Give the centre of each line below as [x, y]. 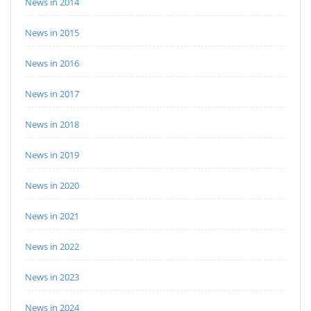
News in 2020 [52, 186]
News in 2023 [52, 277]
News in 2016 [52, 64]
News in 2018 [52, 125]
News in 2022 [52, 247]
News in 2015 [52, 33]
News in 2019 [52, 155]
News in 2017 [52, 94]
